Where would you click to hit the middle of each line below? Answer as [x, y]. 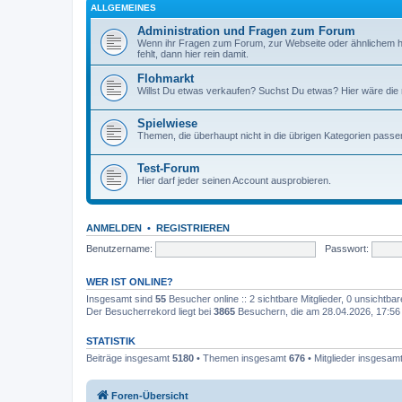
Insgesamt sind [121, 299]
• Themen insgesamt [241, 358]
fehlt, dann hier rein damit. [193, 54]
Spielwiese [167, 123]
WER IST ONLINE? [130, 282]
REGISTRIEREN [193, 228]
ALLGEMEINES [123, 8]
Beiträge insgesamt [129, 358]
